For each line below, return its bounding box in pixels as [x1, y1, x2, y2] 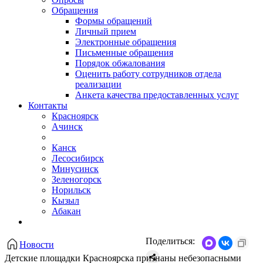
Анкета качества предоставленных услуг [75, 90, 239, 100]
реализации [75, 79, 122, 90]
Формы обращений [75, 16, 152, 26]
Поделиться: [146, 236, 195, 247]
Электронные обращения [75, 37, 176, 48]
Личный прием [75, 26, 136, 37]
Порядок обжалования [75, 58, 165, 69]
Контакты [28, 100, 68, 111]
